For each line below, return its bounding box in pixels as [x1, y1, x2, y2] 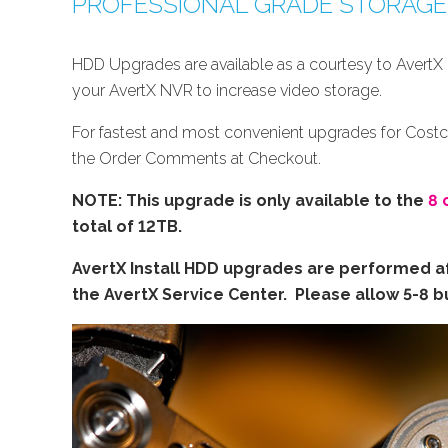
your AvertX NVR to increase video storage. [72, 80, 390, 100]
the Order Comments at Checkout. [72, 148, 321, 168]
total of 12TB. [72, 216, 182, 236]
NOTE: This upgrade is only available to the [72, 190, 428, 210]
